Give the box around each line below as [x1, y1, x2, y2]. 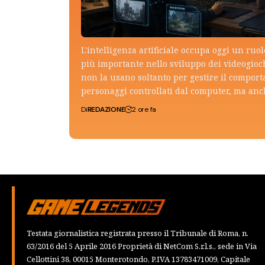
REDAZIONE [87, 105, 125, 115]
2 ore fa [132, 105, 157, 115]
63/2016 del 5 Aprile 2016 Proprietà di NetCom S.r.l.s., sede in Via [27, 240, 257, 251]
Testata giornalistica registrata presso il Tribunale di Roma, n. [27, 227, 248, 238]
